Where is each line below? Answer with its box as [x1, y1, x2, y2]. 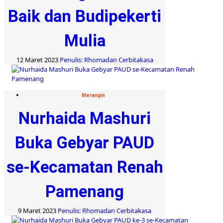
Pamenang [45, 181, 124, 201]
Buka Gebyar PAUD [15, 132, 154, 152]
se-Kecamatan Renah [6, 157, 163, 177]
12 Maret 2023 [16, 55, 60, 64]
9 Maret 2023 [18, 206, 58, 215]
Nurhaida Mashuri [18, 108, 151, 128]
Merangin [82, 92, 105, 98]
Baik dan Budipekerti [8, 6, 161, 26]
